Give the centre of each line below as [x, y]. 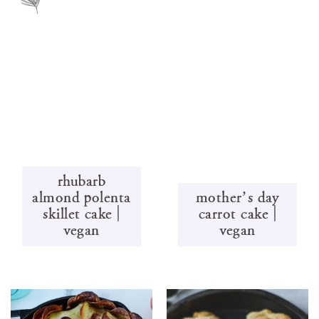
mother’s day [237, 197]
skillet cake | [82, 214]
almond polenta [82, 197]
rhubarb [82, 181]
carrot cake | [237, 214]
